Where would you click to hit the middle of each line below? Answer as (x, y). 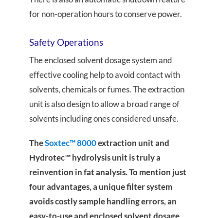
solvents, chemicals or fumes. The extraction (107, 89)
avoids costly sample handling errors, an (103, 201)
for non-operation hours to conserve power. (106, 14)
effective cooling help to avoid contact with (105, 74)
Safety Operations (66, 42)
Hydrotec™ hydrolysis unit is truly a (95, 157)
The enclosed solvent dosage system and (101, 60)
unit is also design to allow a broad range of (104, 104)
